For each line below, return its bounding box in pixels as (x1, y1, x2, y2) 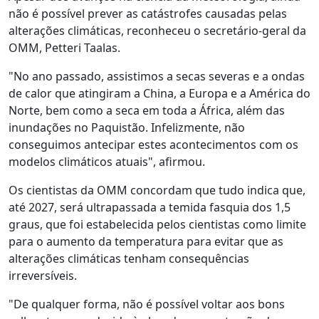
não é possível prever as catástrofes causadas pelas (9, 6, 287, 21)
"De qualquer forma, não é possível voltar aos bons (9, 296, 285, 312)
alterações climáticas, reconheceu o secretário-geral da (9, 23, 306, 38)
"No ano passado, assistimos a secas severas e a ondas (9, 68, 305, 84)
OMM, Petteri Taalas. (9, 40, 120, 56)
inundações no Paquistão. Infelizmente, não (9, 120, 245, 135)
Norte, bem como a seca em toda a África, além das (9, 103, 285, 118)
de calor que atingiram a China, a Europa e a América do (9, 85, 310, 101)
